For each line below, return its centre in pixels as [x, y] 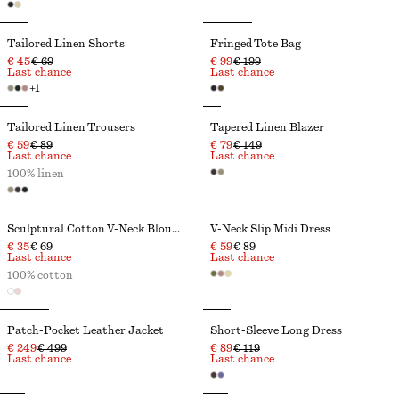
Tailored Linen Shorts [66, 44]
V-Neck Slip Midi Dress [270, 229]
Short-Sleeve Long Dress [276, 330]
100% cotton [40, 275]
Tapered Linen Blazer [267, 127]
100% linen [36, 174]
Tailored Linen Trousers [71, 127]
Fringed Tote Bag [256, 44]
